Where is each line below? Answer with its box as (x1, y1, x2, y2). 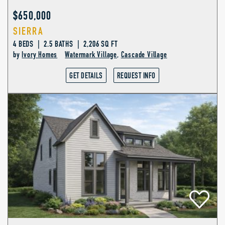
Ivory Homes (22, 51, 58, 59)
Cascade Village (121, 51, 167, 59)
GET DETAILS (69, 72, 103, 80)
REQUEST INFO (117, 72, 156, 80)
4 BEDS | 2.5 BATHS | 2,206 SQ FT (13, 40, 118, 49)
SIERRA (13, 26, 44, 37)
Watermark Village (65, 51, 118, 59)
